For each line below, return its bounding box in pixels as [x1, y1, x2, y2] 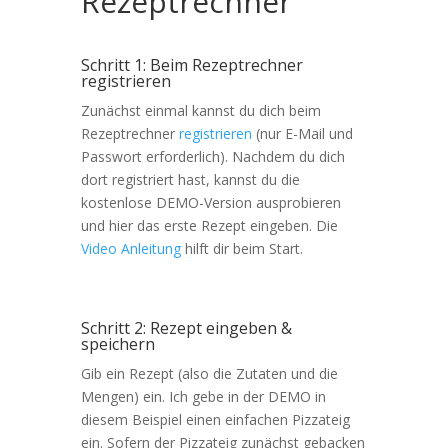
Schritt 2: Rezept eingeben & [80, 316, 292, 339]
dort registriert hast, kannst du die [80, 169, 300, 189]
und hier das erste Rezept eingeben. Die [80, 215, 338, 235]
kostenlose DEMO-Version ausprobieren [80, 192, 341, 212]
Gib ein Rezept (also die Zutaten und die [80, 363, 338, 383]
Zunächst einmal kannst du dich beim [80, 100, 321, 120]
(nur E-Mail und [251, 123, 353, 143]
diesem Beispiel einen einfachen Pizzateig [80, 409, 350, 429]
